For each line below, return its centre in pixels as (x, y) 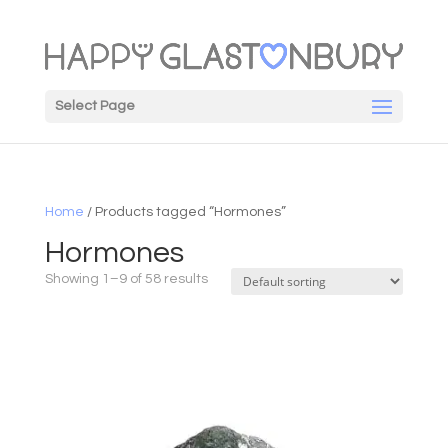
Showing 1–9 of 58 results (126, 279)
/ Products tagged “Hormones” (184, 212)
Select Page (94, 106)
